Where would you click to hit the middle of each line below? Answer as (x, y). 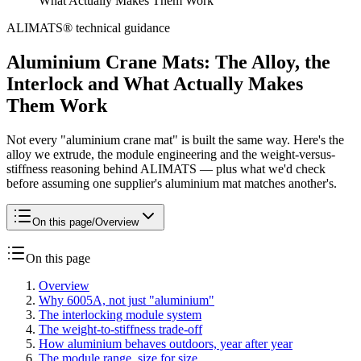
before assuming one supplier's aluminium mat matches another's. (172, 183)
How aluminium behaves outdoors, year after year (166, 344)
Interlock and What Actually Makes (155, 84)
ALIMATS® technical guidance (88, 28)
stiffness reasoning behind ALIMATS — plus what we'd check (166, 169)
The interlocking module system (120, 315)
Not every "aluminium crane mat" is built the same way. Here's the (175, 140)
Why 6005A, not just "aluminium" (127, 300)
